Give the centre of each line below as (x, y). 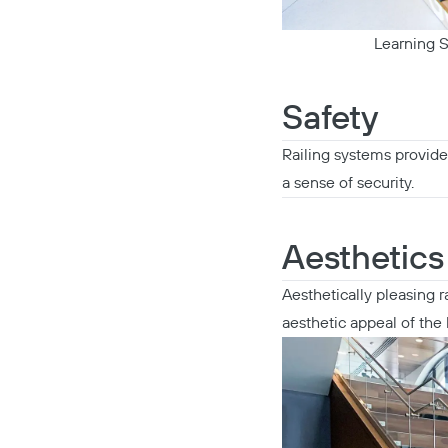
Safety (330, 119)
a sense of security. (348, 183)
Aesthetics (363, 259)
